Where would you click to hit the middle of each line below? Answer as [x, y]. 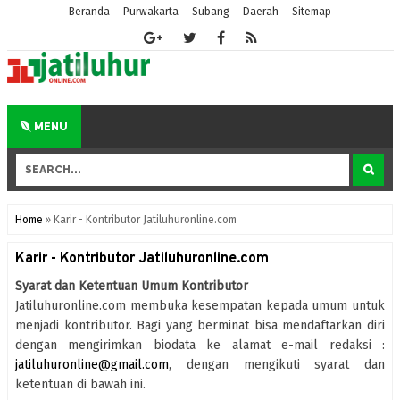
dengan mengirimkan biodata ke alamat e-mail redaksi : [200, 345]
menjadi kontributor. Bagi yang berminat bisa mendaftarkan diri [200, 325]
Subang [211, 12]
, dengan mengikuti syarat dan [277, 364]
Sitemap [312, 12]
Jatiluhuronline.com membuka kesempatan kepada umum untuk [200, 305]
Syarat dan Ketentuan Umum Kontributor [132, 286]
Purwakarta [151, 12]
